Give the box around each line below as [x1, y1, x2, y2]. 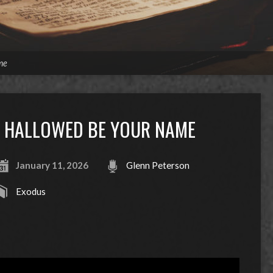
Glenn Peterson [126, 160, 190, 171]
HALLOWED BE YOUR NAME [4, 115, 196, 143]
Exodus [15, 186, 46, 197]
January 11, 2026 [15, 160, 88, 171]
